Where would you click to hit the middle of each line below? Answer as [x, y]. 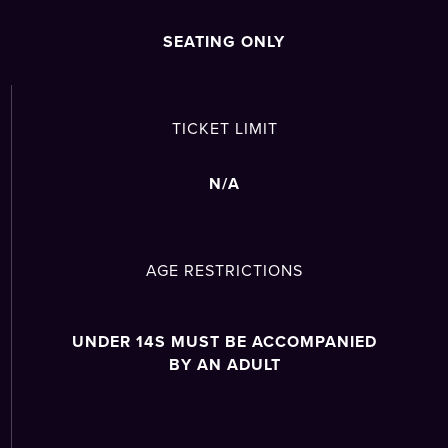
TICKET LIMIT [224, 129]
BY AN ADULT [224, 365]
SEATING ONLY [224, 42]
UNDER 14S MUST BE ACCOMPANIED [224, 342]
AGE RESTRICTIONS [224, 271]
